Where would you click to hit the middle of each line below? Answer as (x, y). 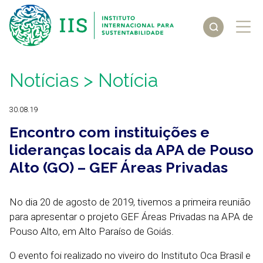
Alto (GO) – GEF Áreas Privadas (119, 167)
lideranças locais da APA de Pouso (131, 150)
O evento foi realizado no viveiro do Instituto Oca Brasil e (130, 255)
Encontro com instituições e (109, 132)
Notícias (44, 80)
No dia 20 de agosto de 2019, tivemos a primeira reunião (130, 202)
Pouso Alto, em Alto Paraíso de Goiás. (92, 231)
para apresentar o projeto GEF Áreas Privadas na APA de (131, 217)
